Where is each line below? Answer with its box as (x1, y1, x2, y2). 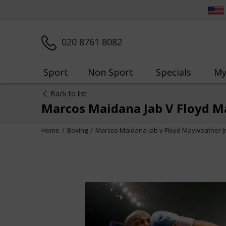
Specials (155, 66, 191, 78)
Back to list (50, 89, 87, 98)
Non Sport (87, 66, 133, 78)
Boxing (67, 126, 88, 135)
